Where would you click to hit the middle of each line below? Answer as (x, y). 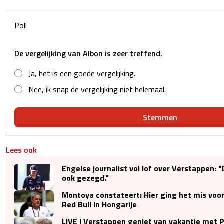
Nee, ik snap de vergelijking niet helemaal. (97, 89)
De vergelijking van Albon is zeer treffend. (88, 53)
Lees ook (21, 150)
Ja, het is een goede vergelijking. (82, 73)
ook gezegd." (85, 178)
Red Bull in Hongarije (99, 204)
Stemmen (160, 117)
